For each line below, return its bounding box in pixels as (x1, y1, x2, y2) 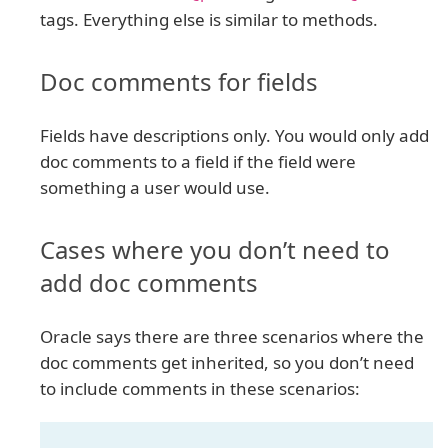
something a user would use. (40, 175, 270, 199)
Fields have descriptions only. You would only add (40, 123, 429, 147)
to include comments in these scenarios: (40, 376, 360, 400)
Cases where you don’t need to (40, 232, 390, 266)
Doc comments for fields (40, 64, 318, 98)
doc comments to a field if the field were (40, 149, 356, 173)
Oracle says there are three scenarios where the (40, 324, 424, 348)
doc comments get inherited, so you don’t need (40, 350, 414, 374)
